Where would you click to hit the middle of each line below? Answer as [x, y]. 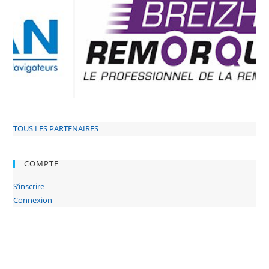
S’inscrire [29, 186]
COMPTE [42, 163]
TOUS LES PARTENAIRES [56, 128]
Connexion [33, 200]
